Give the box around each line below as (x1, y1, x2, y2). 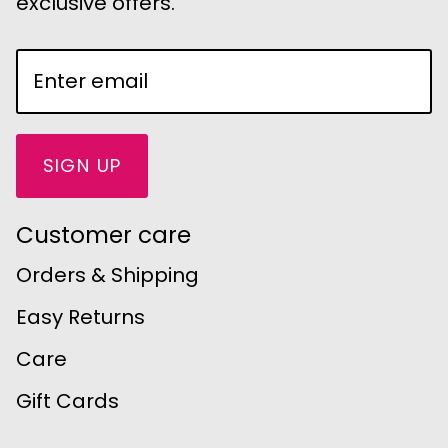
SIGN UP (42, 153, 122, 178)
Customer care (16, 219, 191, 252)
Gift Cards (16, 387, 119, 416)
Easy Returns (16, 303, 145, 332)
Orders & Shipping (16, 261, 199, 290)
